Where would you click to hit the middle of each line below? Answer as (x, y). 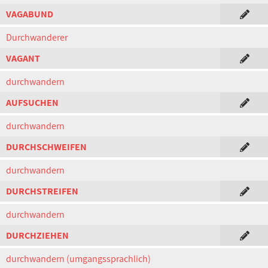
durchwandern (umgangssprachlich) (78, 259)
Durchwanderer (37, 37)
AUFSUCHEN (32, 103)
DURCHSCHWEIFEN (46, 147)
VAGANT (23, 58)
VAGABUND (30, 14)
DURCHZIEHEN (37, 235)
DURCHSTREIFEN (42, 191)
